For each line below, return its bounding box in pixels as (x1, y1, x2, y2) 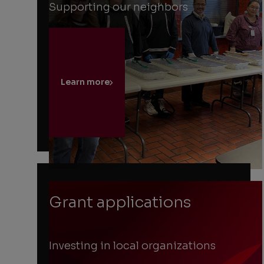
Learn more (61, 77, 110, 88)
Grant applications (49, 193, 192, 213)
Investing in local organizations (49, 239, 216, 252)
